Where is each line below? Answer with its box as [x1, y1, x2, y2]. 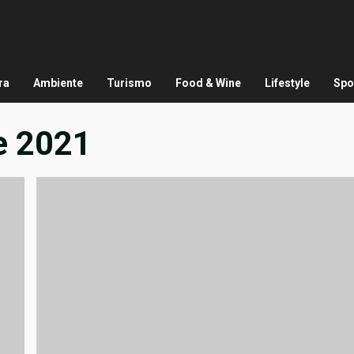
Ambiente [33, 77, 83, 90]
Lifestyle [265, 77, 310, 90]
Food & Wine [175, 77, 241, 90]
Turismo [107, 77, 152, 90]
